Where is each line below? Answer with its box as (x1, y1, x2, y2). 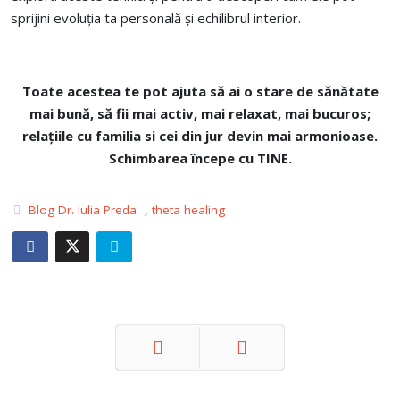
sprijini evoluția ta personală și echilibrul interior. (11, 9, 301, 27)
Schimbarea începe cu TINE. (108, 149, 292, 167)
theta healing (152, 202, 225, 218)
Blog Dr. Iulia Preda (29, 202, 137, 218)
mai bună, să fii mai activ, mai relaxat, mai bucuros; (29, 104, 371, 122)
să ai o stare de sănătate (209, 82, 379, 100)
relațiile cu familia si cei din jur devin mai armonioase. (22, 127, 378, 145)
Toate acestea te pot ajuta (21, 82, 210, 100)
